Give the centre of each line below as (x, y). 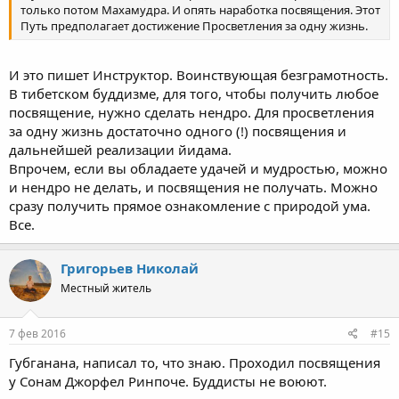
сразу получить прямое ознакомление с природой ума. (190, 205)
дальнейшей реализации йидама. (120, 149)
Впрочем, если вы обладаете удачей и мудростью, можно (198, 168)
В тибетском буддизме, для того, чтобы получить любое (194, 93)
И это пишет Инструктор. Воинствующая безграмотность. (199, 74)
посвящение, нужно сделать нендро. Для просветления (191, 112)
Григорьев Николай (130, 268)
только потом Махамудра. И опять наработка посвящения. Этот (200, 10)
